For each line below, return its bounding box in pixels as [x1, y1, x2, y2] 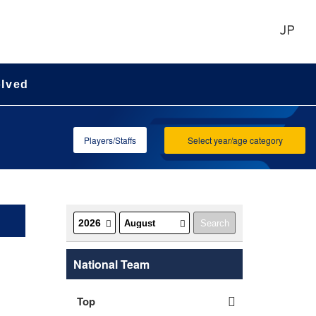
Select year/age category [187, 134, 283, 146]
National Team [73, 256, 150, 272]
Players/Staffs [84, 134, 136, 146]
